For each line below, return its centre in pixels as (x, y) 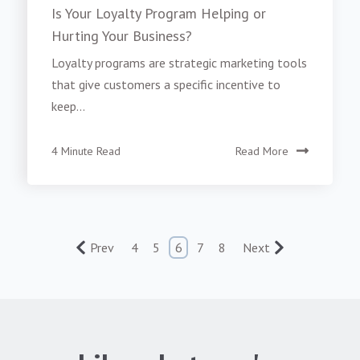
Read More (262, 151)
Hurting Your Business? (122, 35)
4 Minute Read (86, 151)
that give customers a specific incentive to (166, 85)
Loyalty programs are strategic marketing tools (180, 63)
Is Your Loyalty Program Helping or (159, 13)
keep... (69, 106)
